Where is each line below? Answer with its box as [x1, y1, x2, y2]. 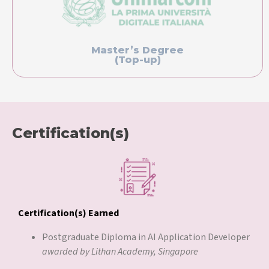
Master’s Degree [91, 44, 184, 56]
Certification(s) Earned [18, 207, 119, 220]
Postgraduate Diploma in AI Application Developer [42, 231, 250, 244]
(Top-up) [114, 54, 161, 66]
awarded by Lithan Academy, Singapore [42, 245, 198, 259]
